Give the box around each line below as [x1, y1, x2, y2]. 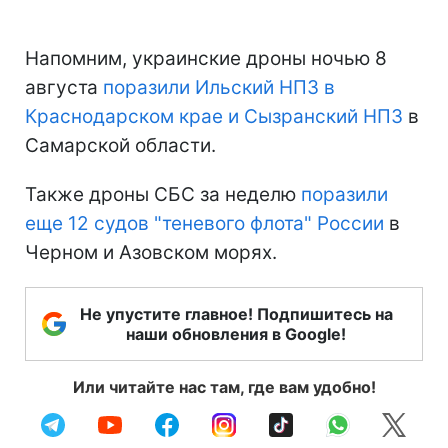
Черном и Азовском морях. [25, 240, 277, 264]
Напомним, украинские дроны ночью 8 [25, 46, 387, 70]
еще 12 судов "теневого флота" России [25, 211, 384, 235]
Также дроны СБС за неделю [25, 182, 301, 206]
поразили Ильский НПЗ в [103, 75, 335, 99]
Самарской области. [25, 133, 216, 157]
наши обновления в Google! [126, 323, 346, 344]
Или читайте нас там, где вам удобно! [72, 376, 376, 397]
